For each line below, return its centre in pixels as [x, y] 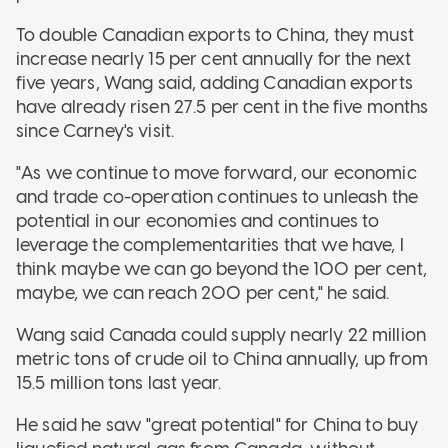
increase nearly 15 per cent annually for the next [214, 59]
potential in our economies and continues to [198, 221]
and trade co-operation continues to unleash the [217, 197]
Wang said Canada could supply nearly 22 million [221, 335]
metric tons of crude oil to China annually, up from [222, 359]
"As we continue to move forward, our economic [216, 173]
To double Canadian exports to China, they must [215, 35]
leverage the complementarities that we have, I [210, 245]
